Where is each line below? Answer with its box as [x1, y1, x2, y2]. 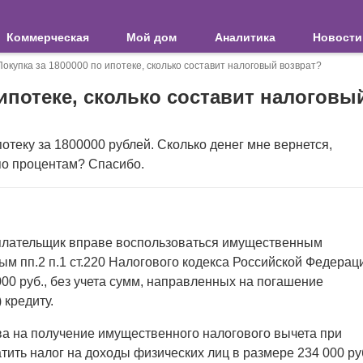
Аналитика [214, 31, 275, 44]
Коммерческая [6, 31, 89, 44]
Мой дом [126, 31, 177, 44]
